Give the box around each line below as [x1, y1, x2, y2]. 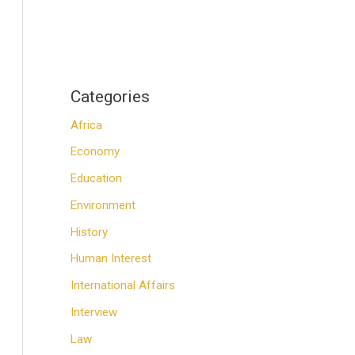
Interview [70, 304, 117, 319]
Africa [70, 117, 102, 132]
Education [70, 171, 122, 185]
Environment [70, 197, 136, 212]
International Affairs [70, 278, 175, 292]
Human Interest [70, 251, 151, 266]
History [70, 224, 108, 239]
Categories [70, 86, 150, 106]
